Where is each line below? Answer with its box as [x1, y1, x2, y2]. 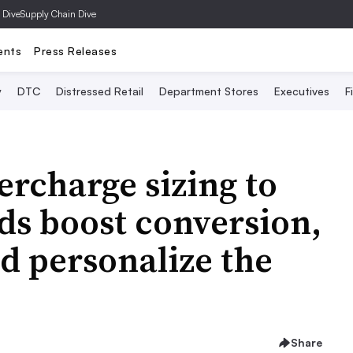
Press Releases [34, 43, 117, 58]
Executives [273, 84, 329, 98]
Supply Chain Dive [20, 8, 96, 20]
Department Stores [158, 84, 258, 98]
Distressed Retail [55, 84, 143, 98]
